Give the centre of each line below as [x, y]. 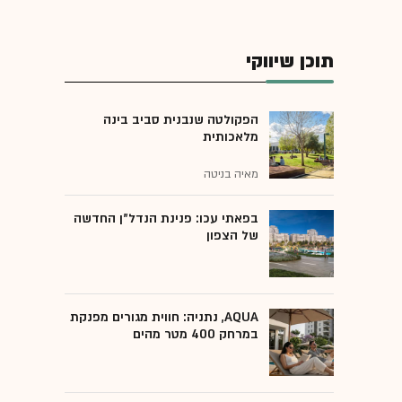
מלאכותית [231, 136]
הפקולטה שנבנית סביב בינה [181, 119]
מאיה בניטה [231, 174]
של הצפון [232, 235]
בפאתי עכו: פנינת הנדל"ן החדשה [166, 218]
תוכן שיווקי [290, 61]
